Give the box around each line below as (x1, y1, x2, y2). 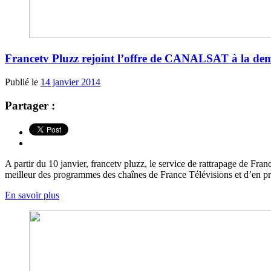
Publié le (5, 76, 41, 87)
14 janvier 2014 (41, 76, 100, 87)
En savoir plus (5, 190, 59, 201)
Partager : (5, 99, 55, 112)
